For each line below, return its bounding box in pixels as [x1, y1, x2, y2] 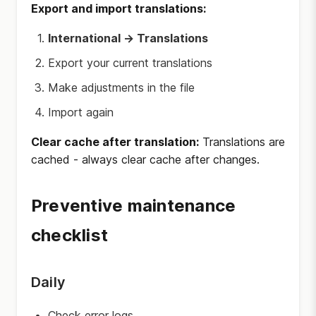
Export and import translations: [31, 1, 206, 16]
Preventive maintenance [31, 195, 236, 216]
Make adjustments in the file [48, 80, 195, 95]
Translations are [199, 135, 285, 149]
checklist [31, 225, 109, 245]
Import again [48, 105, 114, 119]
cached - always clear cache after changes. [31, 152, 260, 166]
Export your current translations [48, 56, 212, 70]
